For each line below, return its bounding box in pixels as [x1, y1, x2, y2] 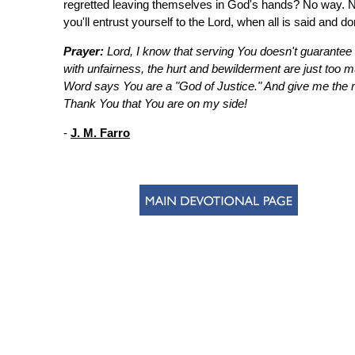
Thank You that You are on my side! [63, 97, 247, 110]
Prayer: [63, 45, 104, 58]
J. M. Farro [71, 127, 130, 139]
